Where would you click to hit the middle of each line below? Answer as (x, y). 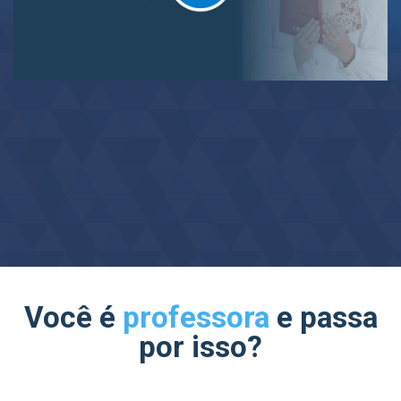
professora (196, 317)
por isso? (200, 346)
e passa (323, 317)
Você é (73, 317)
